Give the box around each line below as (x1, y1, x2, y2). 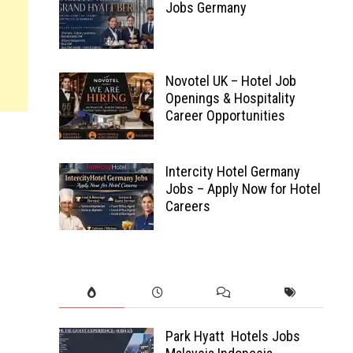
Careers (165, 198, 210, 214)
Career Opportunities (165, 107, 285, 124)
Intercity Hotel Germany (165, 163, 300, 180)
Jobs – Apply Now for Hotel (165, 180, 321, 197)
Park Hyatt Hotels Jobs (165, 328, 300, 344)
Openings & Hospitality (165, 90, 295, 106)
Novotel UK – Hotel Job (165, 72, 296, 89)
